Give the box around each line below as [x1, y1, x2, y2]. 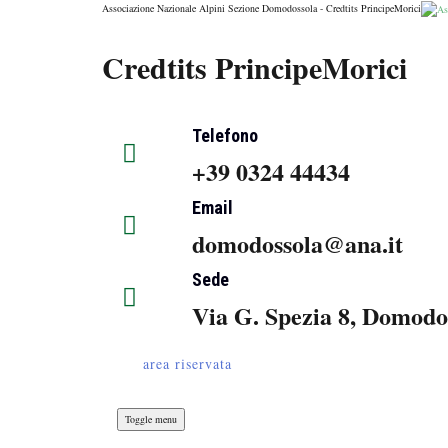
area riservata [143, 354, 232, 373]
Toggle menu [125, 411, 177, 426]
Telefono [192, 125, 258, 146]
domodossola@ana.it [192, 226, 403, 261]
